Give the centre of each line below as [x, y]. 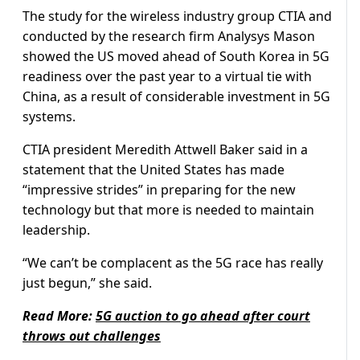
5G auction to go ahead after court [203, 316]
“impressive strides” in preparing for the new [159, 190]
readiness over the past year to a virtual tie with [167, 77]
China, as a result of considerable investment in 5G [176, 97]
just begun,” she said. [87, 283]
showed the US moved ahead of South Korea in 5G [176, 57]
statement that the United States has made [153, 170]
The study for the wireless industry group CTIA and [177, 16]
